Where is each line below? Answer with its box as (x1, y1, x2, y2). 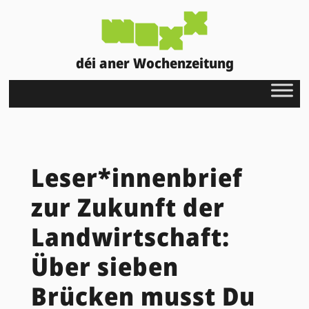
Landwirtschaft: (30, 219, 230, 254)
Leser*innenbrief (30, 160, 243, 195)
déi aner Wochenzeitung (75, 53, 234, 72)
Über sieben (30, 249, 179, 283)
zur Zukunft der (30, 190, 225, 224)
